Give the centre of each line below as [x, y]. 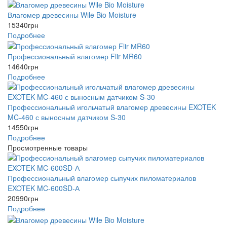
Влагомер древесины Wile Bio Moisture [72, 14]
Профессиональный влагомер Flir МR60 [75, 56]
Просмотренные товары [48, 148]
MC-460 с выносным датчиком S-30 [67, 117]
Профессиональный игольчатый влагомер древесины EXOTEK [112, 107]
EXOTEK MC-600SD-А [44, 188]
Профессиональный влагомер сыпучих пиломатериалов [102, 178]
